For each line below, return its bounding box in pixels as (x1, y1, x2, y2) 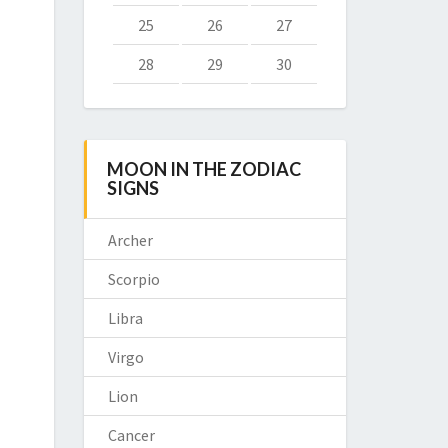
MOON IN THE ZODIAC (106, 158, 301, 180)
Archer (107, 230, 153, 250)
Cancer (107, 425, 155, 445)
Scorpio (107, 269, 160, 289)
